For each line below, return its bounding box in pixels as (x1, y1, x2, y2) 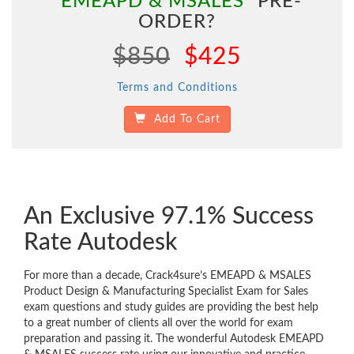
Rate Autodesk (24, 231, 177, 255)
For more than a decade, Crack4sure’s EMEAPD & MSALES (24, 270, 311, 282)
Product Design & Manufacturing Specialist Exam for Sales (24, 286, 308, 298)
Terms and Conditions (116, 82, 238, 94)
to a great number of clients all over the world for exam (24, 318, 293, 330)
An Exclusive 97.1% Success (24, 205, 314, 229)
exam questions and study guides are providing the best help (24, 302, 318, 314)
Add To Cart (145, 114, 220, 126)
